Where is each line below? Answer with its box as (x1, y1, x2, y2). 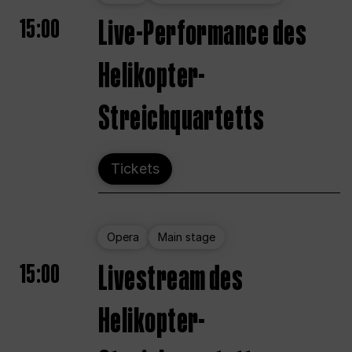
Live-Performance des (98, 11, 306, 57)
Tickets (111, 160, 159, 178)
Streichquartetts (98, 96, 265, 142)
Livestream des (98, 256, 244, 302)
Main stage (158, 230, 215, 244)
